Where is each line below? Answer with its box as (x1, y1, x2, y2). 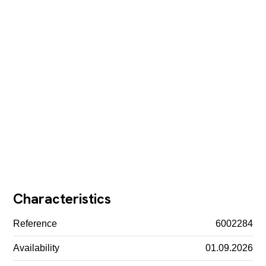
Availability (13, 242, 60, 253)
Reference (13, 218, 58, 229)
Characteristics (13, 189, 112, 208)
